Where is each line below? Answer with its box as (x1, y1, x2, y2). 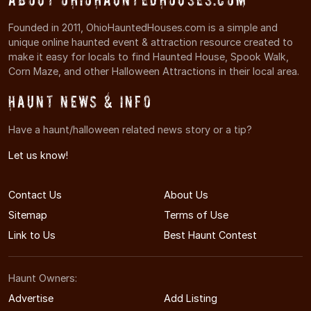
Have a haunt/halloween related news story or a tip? (8, 123, 252, 135)
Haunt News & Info (8, 92, 153, 111)
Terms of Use (164, 208, 228, 221)
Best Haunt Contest (164, 228, 257, 241)
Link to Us (8, 228, 56, 241)
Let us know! (8, 149, 68, 161)
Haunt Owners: (8, 271, 77, 284)
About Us (164, 188, 208, 201)
